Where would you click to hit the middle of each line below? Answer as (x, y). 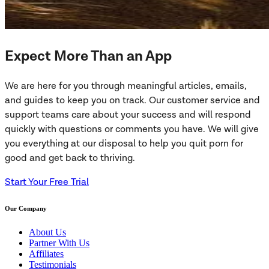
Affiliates (46, 253)
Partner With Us (59, 243)
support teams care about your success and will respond (128, 115)
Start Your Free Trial (47, 182)
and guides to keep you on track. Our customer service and (132, 100)
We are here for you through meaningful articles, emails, (126, 86)
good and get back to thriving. (70, 158)
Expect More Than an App (88, 56)
